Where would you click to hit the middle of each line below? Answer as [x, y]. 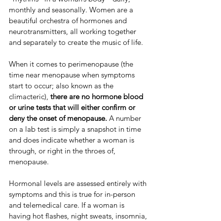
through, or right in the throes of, [63, 151]
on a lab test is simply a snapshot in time [76, 129]
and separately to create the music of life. [76, 42]
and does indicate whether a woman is [73, 140]
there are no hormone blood [98, 97]
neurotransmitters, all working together [74, 32]
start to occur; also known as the [62, 86]
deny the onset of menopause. [58, 118]
